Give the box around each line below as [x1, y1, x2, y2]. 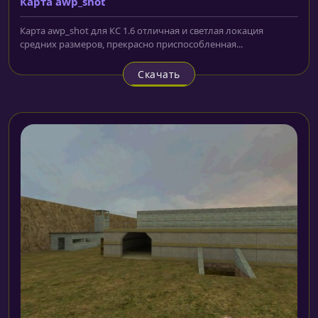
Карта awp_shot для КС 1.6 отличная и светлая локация [20, 23, 263, 37]
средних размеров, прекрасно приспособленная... [20, 37, 243, 50]
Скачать [138, 67, 180, 81]
